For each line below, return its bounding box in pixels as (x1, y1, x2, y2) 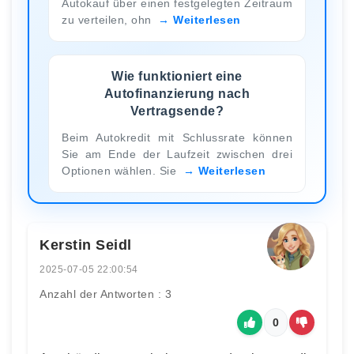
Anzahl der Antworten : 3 (40, 287, 171, 300)
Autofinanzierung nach (104, 86, 250, 100)
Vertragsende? (130, 104, 224, 118)
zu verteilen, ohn (62, 13, 155, 26)
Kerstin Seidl (40, 236, 132, 253)
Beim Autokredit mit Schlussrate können (62, 130, 292, 144)
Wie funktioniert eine (111, 69, 243, 83)
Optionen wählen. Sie (62, 164, 180, 177)
